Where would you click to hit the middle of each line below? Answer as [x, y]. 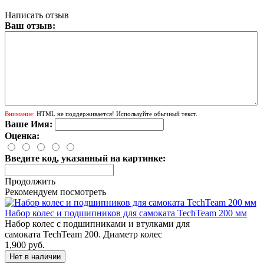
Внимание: [20, 113]
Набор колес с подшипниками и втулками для [97, 223]
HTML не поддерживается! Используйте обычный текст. [116, 113]
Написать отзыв [37, 15]
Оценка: [22, 136]
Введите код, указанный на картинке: [85, 158]
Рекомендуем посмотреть [55, 192]
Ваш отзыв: [30, 25]
